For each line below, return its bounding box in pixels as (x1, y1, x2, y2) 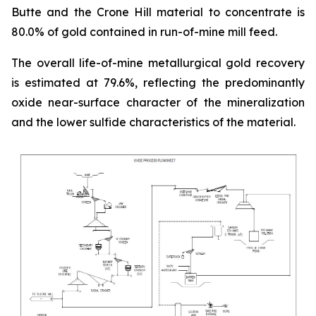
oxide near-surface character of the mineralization (11, 95, 305, 109)
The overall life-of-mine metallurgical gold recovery (11, 55, 305, 70)
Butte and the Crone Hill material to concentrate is (11, 4, 305, 19)
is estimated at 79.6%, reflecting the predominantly (11, 75, 305, 90)
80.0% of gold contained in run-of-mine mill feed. (11, 24, 277, 39)
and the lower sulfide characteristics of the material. (11, 114, 301, 129)
